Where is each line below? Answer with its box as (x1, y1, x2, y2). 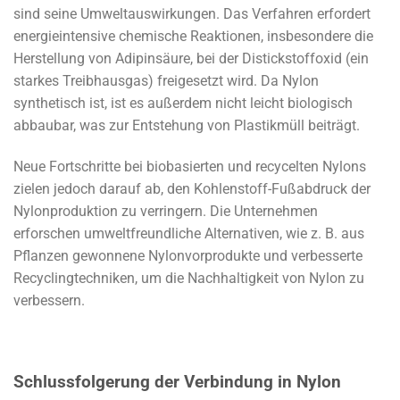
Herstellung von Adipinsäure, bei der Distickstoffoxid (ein (13, 50, 369, 68)
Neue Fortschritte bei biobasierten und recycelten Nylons (13, 157, 366, 175)
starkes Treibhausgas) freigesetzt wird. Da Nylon (13, 72, 319, 90)
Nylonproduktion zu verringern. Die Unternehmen (13, 202, 318, 220)
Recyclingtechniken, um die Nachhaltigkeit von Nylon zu (13, 269, 364, 287)
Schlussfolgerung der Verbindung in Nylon (13, 371, 341, 392)
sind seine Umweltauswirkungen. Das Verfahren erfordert (13, 5, 371, 23)
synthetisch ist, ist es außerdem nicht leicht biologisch (13, 95, 353, 112)
